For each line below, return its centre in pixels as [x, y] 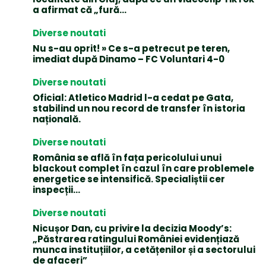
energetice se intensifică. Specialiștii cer [129, 179]
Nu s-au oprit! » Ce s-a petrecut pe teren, [131, 48]
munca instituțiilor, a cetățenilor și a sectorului [144, 249]
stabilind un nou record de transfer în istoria [139, 108]
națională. [57, 119]
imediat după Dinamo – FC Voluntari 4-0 [129, 59]
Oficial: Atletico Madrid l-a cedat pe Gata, [133, 97]
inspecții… [56, 189]
